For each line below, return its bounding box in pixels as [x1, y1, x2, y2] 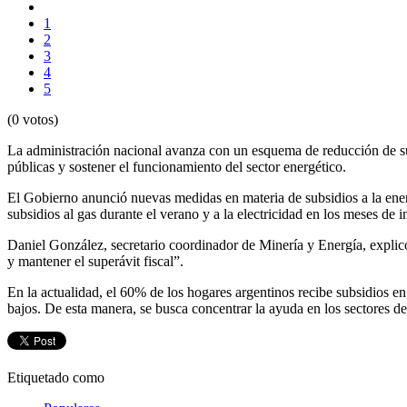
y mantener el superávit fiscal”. [7, 253, 184, 270]
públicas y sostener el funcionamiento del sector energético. [7, 159, 346, 175]
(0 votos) [7, 112, 58, 128]
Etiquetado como [7, 370, 104, 386]
